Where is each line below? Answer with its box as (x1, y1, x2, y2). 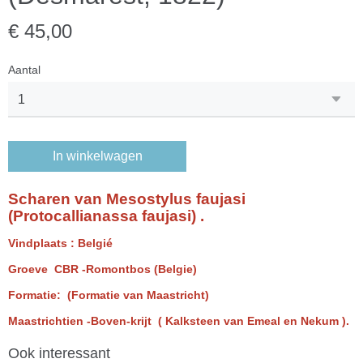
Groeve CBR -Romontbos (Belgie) (8, 263, 197, 275)
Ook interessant (8, 345, 110, 361)
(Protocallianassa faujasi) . (8, 207, 204, 224)
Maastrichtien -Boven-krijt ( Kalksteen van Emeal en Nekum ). (8, 314, 349, 327)
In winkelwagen (52, 149, 143, 163)
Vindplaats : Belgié (8, 237, 113, 250)
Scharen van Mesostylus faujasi (8, 190, 246, 207)
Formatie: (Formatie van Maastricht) (8, 288, 209, 301)
